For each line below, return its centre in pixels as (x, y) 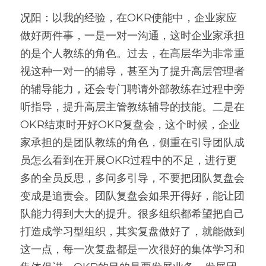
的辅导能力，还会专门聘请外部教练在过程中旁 (132, 89)
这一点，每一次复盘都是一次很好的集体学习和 (132, 249)
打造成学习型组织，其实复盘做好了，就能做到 (132, 232)
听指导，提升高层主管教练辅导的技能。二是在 (132, 107)
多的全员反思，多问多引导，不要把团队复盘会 (132, 178)
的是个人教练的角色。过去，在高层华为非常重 (132, 53)
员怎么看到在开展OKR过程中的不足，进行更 (129, 160)
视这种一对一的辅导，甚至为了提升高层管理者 (132, 71)
